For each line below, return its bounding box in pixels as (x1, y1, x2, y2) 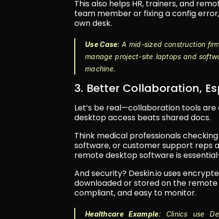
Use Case (85, 40, 118, 48)
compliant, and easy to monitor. (74, 187, 197, 198)
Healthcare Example (85, 209, 159, 218)
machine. (85, 64, 116, 73)
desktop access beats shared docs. (74, 111, 211, 123)
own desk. (74, 17, 112, 29)
